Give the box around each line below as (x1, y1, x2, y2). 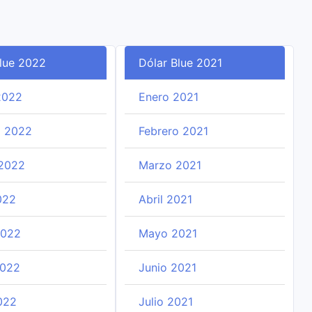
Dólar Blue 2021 (138, 56, 222, 70)
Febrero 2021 (138, 124, 208, 138)
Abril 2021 (138, 192, 192, 206)
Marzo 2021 (138, 158, 201, 172)
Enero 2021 (138, 90, 198, 104)
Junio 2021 (138, 260, 196, 274)
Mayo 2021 (138, 226, 197, 240)
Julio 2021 (138, 295, 193, 309)
